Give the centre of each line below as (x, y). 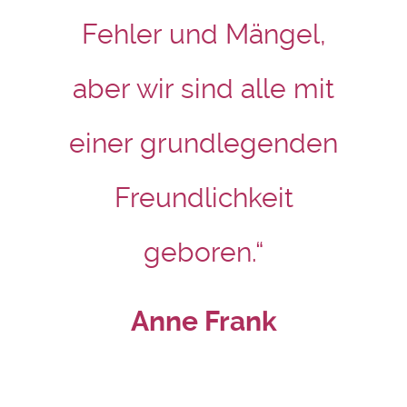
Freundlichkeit (203, 198)
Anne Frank (203, 322)
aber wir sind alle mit (203, 89)
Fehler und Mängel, (203, 34)
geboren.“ (203, 252)
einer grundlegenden (203, 143)
